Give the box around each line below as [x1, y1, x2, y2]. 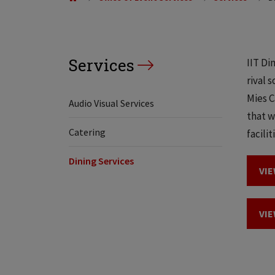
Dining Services [69, 155, 134, 167]
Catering [69, 126, 106, 138]
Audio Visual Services [69, 97, 154, 109]
